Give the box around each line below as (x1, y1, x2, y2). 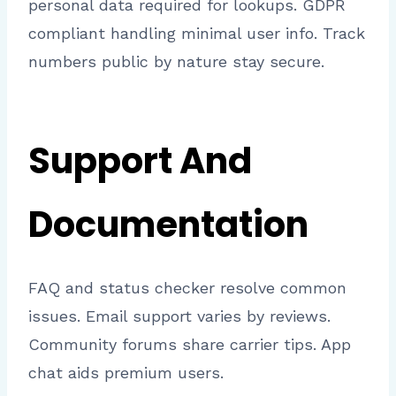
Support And (28, 135, 252, 186)
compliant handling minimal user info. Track (28, 23, 365, 42)
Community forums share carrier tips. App (28, 334, 351, 354)
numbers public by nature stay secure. (28, 51, 324, 71)
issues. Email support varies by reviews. (28, 306, 331, 325)
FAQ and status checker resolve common (28, 278, 346, 297)
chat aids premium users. (28, 362, 224, 382)
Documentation (28, 199, 308, 249)
